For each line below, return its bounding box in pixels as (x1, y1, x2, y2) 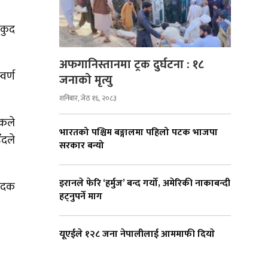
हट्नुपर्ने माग (59, 188, 102, 205)
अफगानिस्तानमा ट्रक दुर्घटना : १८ (59, 54, 204, 75)
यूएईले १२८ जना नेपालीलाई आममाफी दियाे (59, 226, 215, 242)
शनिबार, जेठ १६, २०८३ (59, 92, 117, 104)
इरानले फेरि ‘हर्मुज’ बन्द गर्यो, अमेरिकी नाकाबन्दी (59, 175, 230, 191)
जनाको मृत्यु (59, 69, 115, 90)
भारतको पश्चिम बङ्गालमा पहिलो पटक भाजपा (59, 124, 218, 141)
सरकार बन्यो (59, 137, 104, 154)
